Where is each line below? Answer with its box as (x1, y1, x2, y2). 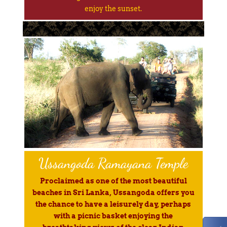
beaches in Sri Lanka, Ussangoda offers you (32, 188, 195, 197)
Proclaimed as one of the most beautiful (40, 176, 187, 185)
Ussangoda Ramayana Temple (39, 154, 188, 172)
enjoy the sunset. (85, 4, 142, 13)
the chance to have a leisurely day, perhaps (35, 200, 192, 208)
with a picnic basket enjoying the (54, 211, 173, 220)
